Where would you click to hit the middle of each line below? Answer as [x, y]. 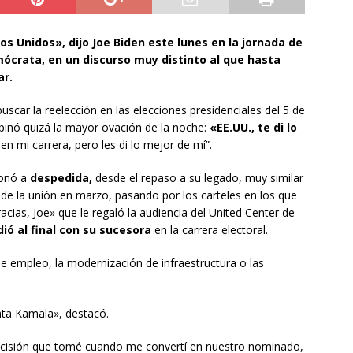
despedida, [63, 177]
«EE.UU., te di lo [253, 127]
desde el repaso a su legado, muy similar [199, 177]
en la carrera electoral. [211, 229]
